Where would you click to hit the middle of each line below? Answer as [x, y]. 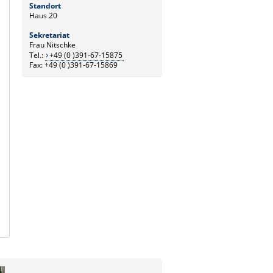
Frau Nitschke [52, 44]
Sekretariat [49, 35]
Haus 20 [43, 15]
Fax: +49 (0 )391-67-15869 [73, 65]
